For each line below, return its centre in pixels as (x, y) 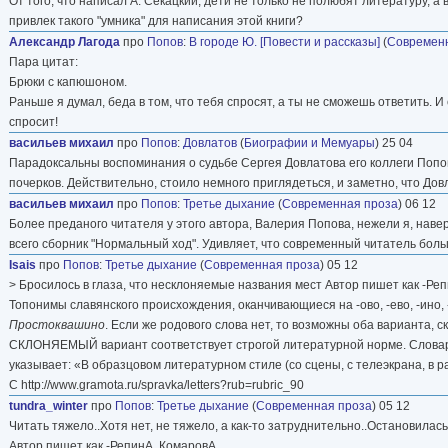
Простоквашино (57, 324)
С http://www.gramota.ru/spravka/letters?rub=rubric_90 (156, 384)
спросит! (33, 121)
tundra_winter (48, 405)
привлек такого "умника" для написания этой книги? (156, 20)
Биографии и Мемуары (309, 142)
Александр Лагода (64, 41)
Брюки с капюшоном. (68, 81)
